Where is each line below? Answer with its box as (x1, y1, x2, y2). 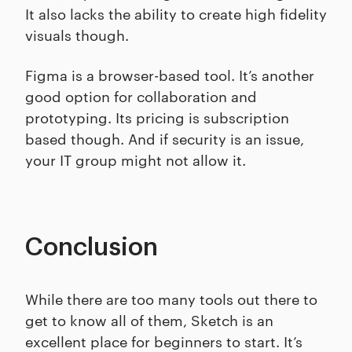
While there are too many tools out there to (25, 288, 317, 309)
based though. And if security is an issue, (25, 128, 304, 148)
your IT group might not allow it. (25, 149, 246, 170)
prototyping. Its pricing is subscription (25, 107, 289, 127)
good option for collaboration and (25, 86, 257, 106)
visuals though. (25, 24, 129, 45)
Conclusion (25, 235, 158, 261)
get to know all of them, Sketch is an (25, 310, 273, 330)
